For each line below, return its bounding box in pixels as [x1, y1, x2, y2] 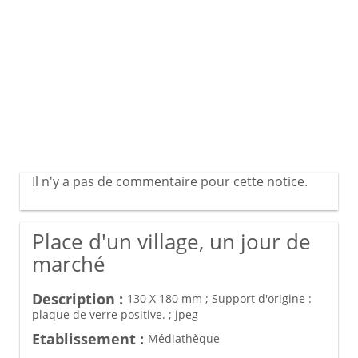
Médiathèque [148, 330, 220, 346]
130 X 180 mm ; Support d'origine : [127, 290, 312, 306]
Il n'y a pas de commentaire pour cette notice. [32, 172, 308, 190]
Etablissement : [32, 328, 144, 348]
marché [32, 249, 105, 278]
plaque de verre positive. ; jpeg [32, 306, 198, 322]
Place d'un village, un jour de [32, 226, 311, 256]
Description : [32, 288, 123, 308]
